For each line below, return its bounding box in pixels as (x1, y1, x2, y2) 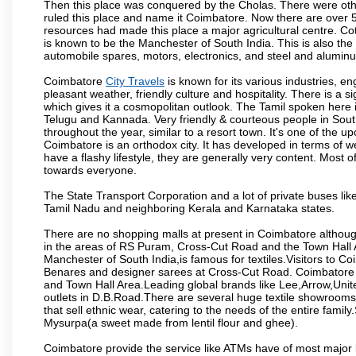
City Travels (106, 74, 164, 87)
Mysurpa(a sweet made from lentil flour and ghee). (44, 315, 298, 329)
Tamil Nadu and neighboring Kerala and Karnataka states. (44, 201, 335, 215)
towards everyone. (44, 163, 137, 176)
